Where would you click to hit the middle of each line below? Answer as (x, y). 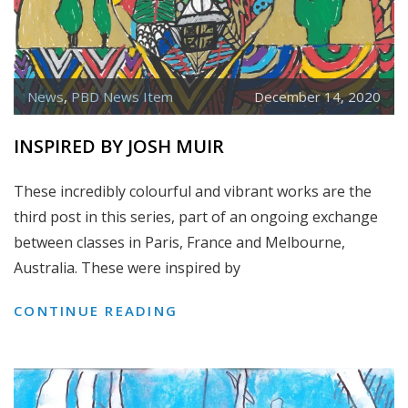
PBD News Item (122, 96)
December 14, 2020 (317, 96)
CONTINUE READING (96, 310)
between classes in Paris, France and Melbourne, (179, 242)
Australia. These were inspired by (127, 267)
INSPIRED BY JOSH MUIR (119, 146)
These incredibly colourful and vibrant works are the (193, 191)
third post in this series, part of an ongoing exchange (196, 216)
